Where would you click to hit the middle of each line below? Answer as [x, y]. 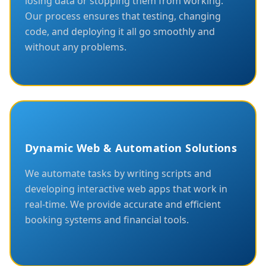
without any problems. [76, 47]
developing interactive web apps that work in [126, 189]
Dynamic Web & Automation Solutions [131, 148]
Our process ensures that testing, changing [123, 16]
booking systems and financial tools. [107, 219]
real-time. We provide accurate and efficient [123, 204]
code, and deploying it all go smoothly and [120, 31]
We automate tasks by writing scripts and [118, 173]
